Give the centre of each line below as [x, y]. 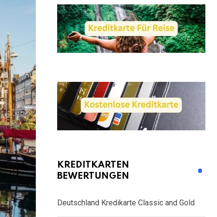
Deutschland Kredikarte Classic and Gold [126, 203]
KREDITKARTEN [93, 165]
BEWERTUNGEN [93, 176]
